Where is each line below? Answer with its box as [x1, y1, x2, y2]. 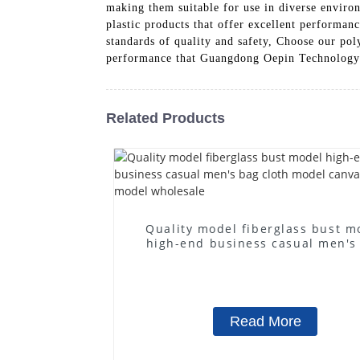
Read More [229, 313, 301, 329]
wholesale [232, 264, 298, 280]
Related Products [106, 109, 225, 126]
